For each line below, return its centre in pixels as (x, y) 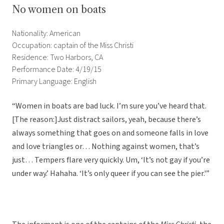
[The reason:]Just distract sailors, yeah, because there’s (106, 120)
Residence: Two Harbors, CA (57, 58)
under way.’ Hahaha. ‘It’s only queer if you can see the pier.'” (111, 174)
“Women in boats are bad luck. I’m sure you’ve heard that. (109, 106)
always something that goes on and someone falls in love (110, 133)
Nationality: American (46, 34)
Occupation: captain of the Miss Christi (73, 46)
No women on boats (59, 10)
